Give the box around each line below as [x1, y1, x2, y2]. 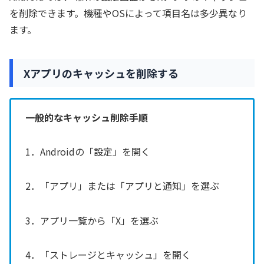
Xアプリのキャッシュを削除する [24, 65, 179, 81]
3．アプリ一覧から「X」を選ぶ [25, 213, 159, 227]
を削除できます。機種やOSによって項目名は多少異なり [9, 6, 247, 21]
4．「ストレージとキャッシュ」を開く [25, 247, 191, 262]
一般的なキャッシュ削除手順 [25, 110, 148, 124]
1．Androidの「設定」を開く [25, 144, 150, 159]
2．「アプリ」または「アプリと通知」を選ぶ [25, 179, 219, 193]
